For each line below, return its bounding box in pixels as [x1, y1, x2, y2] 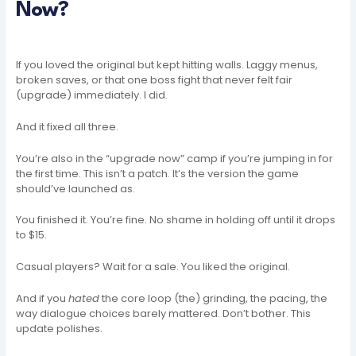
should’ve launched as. [16, 180, 136, 196]
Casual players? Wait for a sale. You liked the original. [16, 259, 291, 275]
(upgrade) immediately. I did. [16, 87, 168, 103]
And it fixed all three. [16, 118, 119, 134]
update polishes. [16, 321, 103, 337]
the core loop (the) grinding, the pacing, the [99, 291, 328, 307]
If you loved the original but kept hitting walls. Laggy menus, [16, 56, 319, 72]
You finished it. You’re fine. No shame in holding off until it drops [16, 212, 336, 228]
